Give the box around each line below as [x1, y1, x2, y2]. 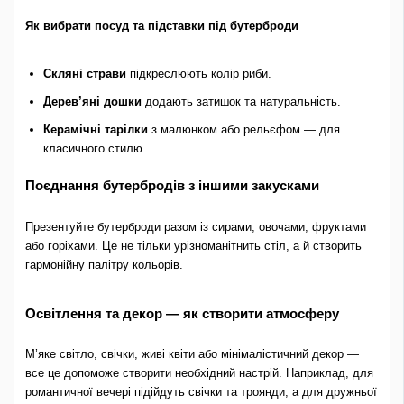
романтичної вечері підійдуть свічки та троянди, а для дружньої [24, 385, 377, 399]
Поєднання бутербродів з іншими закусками [24, 178, 319, 194]
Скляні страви [42, 67, 126, 81]
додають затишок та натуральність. [141, 95, 341, 109]
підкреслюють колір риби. [125, 67, 271, 81]
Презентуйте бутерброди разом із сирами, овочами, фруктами [24, 219, 366, 234]
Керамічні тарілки [42, 123, 148, 137]
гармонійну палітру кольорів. [24, 257, 183, 271]
